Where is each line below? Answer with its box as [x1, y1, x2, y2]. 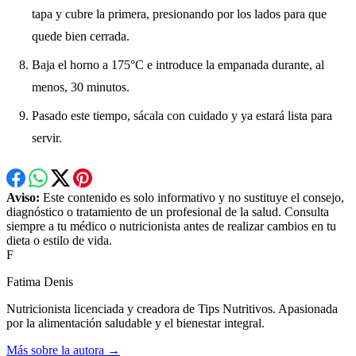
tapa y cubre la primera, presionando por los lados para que [32, 7, 327, 21]
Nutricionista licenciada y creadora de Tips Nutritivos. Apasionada [6, 302, 338, 316]
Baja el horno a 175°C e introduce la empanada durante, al [32, 58, 324, 72]
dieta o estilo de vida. [6, 234, 112, 248]
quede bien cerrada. [32, 29, 130, 44]
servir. [32, 131, 62, 145]
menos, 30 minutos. [32, 80, 130, 95]
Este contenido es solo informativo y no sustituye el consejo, [40, 191, 344, 205]
